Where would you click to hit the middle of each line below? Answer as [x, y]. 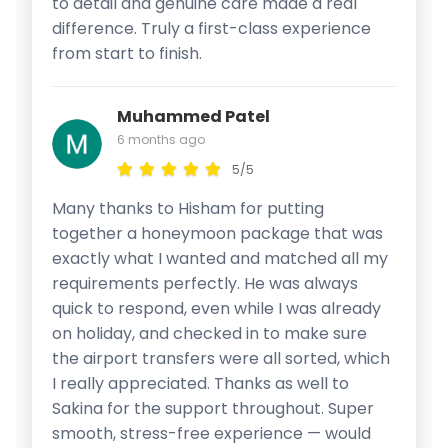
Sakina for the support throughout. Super [213, 408]
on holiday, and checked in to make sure [209, 333]
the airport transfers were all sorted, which [221, 358]
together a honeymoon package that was [217, 233]
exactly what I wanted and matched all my [220, 258]
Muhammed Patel [193, 116]
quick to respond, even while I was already [216, 308]
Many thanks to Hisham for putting [188, 208]
